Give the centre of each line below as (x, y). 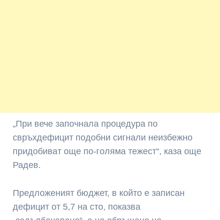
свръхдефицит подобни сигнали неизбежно (103, 138)
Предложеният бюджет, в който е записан (99, 193)
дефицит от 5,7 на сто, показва (77, 207)
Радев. (27, 165)
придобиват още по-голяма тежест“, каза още (107, 151)
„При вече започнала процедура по (85, 124)
